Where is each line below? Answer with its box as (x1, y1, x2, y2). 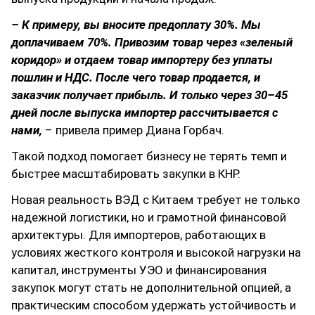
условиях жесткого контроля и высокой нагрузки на (11, 245, 301, 260)
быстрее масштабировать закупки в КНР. (11, 167, 240, 181)
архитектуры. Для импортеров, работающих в (11, 228, 266, 243)
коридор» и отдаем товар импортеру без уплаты (11, 53, 273, 67)
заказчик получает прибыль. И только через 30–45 (11, 88, 288, 103)
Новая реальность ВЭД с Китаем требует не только (11, 193, 300, 207)
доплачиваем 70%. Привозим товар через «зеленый (11, 35, 292, 50)
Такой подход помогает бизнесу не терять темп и (11, 149, 287, 164)
